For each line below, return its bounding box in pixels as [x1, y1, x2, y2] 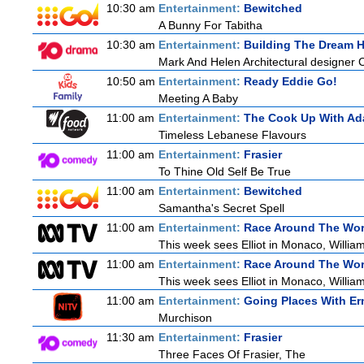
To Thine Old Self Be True [158, 165, 291, 178]
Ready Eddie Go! [244, 75, 337, 88]
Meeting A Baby [158, 92, 238, 105]
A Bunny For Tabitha [158, 19, 262, 32]
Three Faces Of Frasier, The [158, 348, 305, 361]
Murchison [158, 311, 212, 324]
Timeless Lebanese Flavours [158, 128, 306, 141]
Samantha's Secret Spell [158, 201, 284, 214]
